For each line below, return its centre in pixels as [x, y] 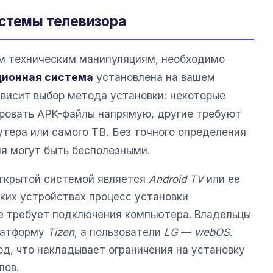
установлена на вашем [154, 77]
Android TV [176, 179]
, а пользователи [119, 232]
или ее [222, 179]
